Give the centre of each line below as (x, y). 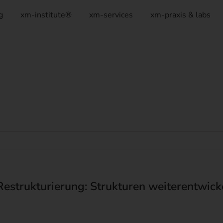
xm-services (111, 15)
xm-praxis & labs (181, 15)
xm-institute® (46, 15)
